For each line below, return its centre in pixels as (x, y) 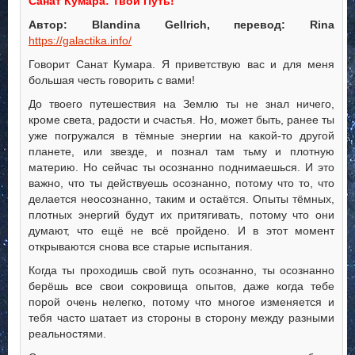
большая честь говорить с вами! (112, 80)
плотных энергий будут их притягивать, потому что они (181, 215)
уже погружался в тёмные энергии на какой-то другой (181, 136)
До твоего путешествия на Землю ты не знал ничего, (181, 104)
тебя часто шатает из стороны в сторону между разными (181, 318)
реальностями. (67, 334)
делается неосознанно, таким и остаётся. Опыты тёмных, (181, 199)
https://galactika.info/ (80, 41)
